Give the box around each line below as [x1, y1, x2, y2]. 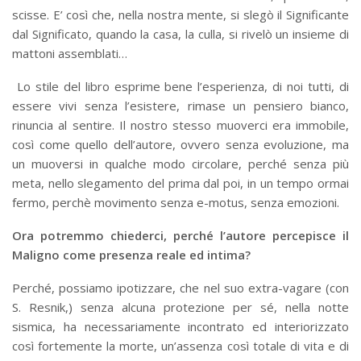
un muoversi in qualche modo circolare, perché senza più [12, 155, 349, 172]
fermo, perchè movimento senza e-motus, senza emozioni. [12, 193, 339, 210]
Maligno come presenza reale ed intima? [12, 246, 251, 263]
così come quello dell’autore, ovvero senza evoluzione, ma [12, 135, 349, 152]
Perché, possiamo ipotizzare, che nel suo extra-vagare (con [12, 279, 349, 296]
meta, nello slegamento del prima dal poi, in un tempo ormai [12, 174, 349, 191]
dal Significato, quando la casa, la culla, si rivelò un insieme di [12, 25, 349, 42]
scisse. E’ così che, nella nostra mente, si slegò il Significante [12, 6, 349, 23]
